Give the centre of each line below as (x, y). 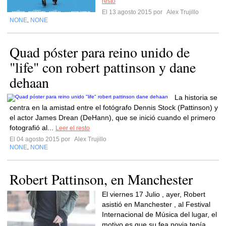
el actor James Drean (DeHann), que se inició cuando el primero (112, 118)
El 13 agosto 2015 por (134, 12)
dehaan (29, 82)
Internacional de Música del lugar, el (159, 214)
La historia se (196, 97)
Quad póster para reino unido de (100, 52)
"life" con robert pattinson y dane (103, 67)
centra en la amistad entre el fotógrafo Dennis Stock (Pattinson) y (114, 107)
